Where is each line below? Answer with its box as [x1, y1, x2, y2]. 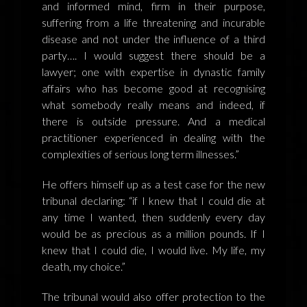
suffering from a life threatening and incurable [42, 15, 265, 29]
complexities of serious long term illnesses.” [42, 147, 239, 160]
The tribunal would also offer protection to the [42, 289, 265, 303]
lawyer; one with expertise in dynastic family [42, 64, 265, 78]
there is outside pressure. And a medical [42, 114, 265, 127]
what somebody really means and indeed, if [42, 97, 265, 111]
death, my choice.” [42, 259, 125, 273]
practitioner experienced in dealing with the [42, 130, 265, 144]
